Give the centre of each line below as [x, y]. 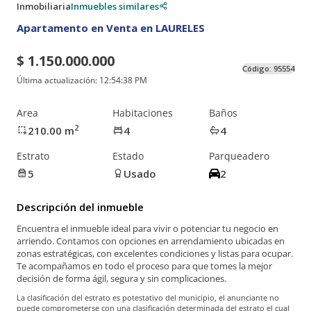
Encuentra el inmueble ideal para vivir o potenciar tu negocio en [148, 229]
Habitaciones [143, 112]
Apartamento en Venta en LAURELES [111, 27]
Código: [258, 69]
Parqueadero [239, 155]
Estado [128, 155]
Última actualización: [58, 81]
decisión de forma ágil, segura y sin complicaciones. [121, 279]
